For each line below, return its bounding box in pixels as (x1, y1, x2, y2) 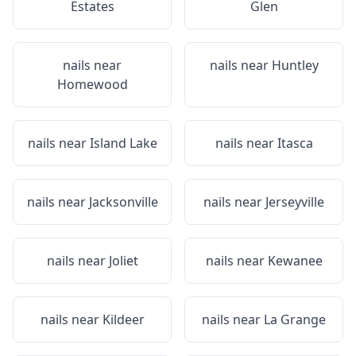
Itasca (277, 134, 313, 152)
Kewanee (267, 252, 323, 269)
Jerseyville (265, 193, 324, 211)
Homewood (56, 75, 128, 93)
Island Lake (89, 134, 157, 152)
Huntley (271, 56, 319, 74)
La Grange (264, 311, 326, 328)
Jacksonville (88, 193, 158, 211)
